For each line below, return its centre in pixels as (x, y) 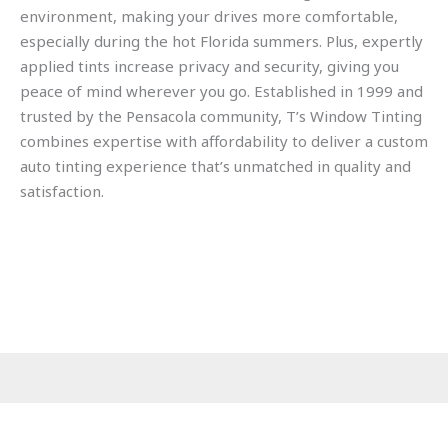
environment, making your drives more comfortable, (209, 15)
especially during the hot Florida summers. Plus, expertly (221, 40)
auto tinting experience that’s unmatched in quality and (215, 165)
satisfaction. (62, 190)
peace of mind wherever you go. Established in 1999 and (221, 90)
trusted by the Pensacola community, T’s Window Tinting (221, 115)
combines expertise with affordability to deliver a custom (224, 140)
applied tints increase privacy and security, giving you (209, 65)
